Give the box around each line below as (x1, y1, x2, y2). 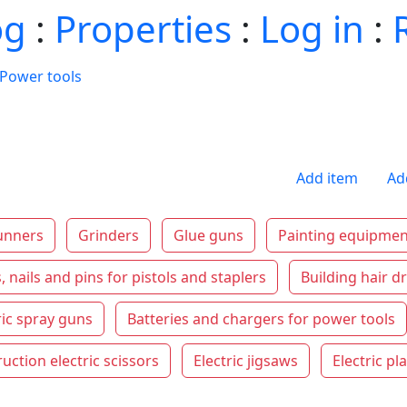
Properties (55, 4, 232, 54)
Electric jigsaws (194, 351, 298, 371)
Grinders (78, 225, 139, 245)
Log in (260, 4, 364, 54)
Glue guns (174, 225, 243, 245)
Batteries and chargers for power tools (127, 309, 395, 329)
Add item (296, 168, 358, 188)
